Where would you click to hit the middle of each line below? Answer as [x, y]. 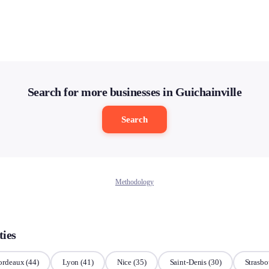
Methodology [134, 182]
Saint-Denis [188, 262]
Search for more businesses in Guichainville [134, 92]
